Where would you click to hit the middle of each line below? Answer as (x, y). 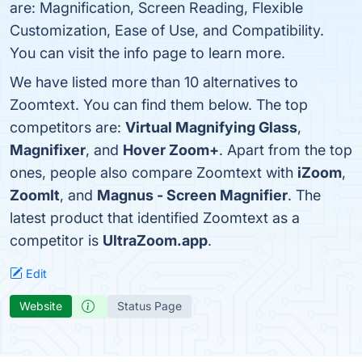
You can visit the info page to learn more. (147, 53)
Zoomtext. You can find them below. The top (159, 105)
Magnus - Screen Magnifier (192, 195)
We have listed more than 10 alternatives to (154, 82)
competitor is (56, 240)
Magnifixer (48, 150)
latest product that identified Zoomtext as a (155, 218)
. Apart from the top (286, 150)
